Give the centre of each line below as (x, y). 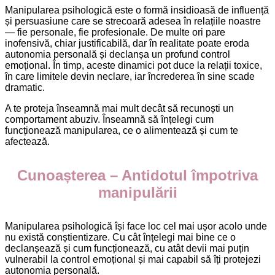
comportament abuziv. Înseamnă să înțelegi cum (109, 119)
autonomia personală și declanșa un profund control (118, 54)
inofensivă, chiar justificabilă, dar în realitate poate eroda (127, 43)
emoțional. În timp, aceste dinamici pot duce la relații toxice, (134, 65)
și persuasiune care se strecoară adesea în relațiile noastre (133, 21)
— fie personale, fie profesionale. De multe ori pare (115, 32)
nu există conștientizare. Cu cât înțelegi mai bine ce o (120, 237)
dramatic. (25, 87)
